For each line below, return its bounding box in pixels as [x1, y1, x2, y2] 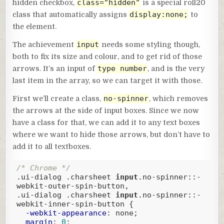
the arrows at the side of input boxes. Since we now [12, 106, 199, 114]
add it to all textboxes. [12, 142, 91, 150]
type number [97, 63, 147, 73]
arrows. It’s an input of [12, 64, 97, 72]
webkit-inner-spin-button [16, 199, 124, 209]
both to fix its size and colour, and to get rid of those [12, 52, 202, 60]
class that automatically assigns [12, 10, 129, 18]
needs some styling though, [99, 40, 200, 48]
